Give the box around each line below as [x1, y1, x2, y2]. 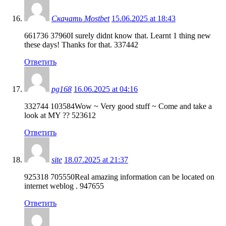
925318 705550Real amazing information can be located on [24, 172, 214, 181]
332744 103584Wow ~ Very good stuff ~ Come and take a [24, 101, 212, 110]
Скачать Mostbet [51, 14, 109, 23]
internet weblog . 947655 [24, 181, 104, 190]
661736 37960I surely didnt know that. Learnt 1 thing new [24, 31, 211, 40]
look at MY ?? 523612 [24, 110, 96, 120]
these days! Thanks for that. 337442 [24, 40, 138, 49]
